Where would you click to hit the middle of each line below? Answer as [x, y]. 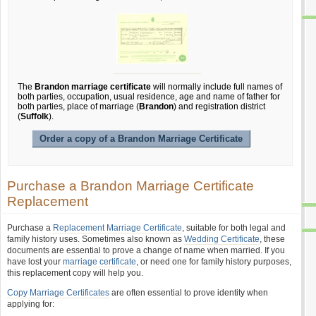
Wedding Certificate [222, 239]
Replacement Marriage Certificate [117, 228]
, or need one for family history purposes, [214, 262]
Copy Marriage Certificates [58, 293]
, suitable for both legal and [234, 228]
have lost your [35, 262]
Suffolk [35, 116]
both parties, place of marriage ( [78, 107]
